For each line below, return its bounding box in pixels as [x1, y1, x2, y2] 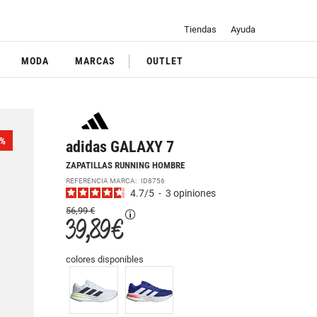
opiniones [173, 188, 217, 200]
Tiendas [183, 24, 217, 35]
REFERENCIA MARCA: [66, 175, 142, 185]
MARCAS [75, 55, 116, 67]
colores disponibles [66, 253, 144, 265]
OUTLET [146, 55, 184, 67]
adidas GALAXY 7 [66, 137, 175, 156]
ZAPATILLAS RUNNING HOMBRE [66, 159, 185, 171]
